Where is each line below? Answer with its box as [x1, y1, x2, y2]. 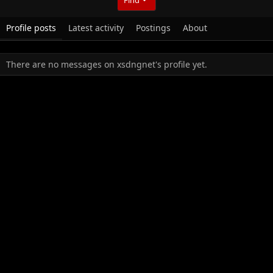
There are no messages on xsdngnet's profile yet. [6, 58, 207, 70]
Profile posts [6, 21, 56, 34]
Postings [136, 21, 171, 34]
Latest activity [68, 21, 124, 34]
